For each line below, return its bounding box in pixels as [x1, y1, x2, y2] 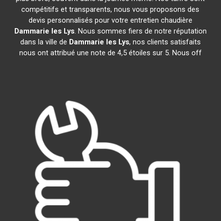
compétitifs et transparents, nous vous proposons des [21, 5, 200, 14]
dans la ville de [20, 37, 69, 46]
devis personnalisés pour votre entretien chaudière [28, 16, 192, 25]
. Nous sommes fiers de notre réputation [74, 27, 207, 36]
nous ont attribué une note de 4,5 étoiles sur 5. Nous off [19, 48, 202, 57]
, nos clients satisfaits [129, 37, 201, 46]
